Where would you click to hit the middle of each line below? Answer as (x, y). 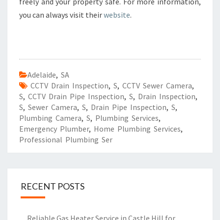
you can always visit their (61, 15)
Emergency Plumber (54, 129)
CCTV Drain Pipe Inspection (76, 96)
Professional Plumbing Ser (66, 139)
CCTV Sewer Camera (157, 85)
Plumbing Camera (50, 118)
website (117, 15)
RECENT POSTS (53, 186)
